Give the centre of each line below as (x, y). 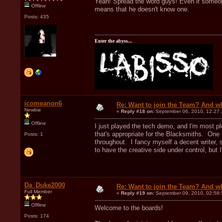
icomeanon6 (43, 103)
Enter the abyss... (113, 41)
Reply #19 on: (138, 193)
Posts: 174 (37, 216)
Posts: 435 (37, 16)
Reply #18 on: (138, 111)
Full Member (38, 191)
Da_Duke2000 (45, 185)
